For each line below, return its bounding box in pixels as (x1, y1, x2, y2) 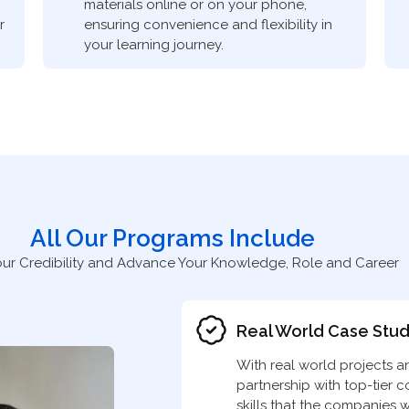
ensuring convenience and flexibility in (84, 16, 333, 34)
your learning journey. (84, 37, 225, 54)
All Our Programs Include (29, 224, 315, 252)
